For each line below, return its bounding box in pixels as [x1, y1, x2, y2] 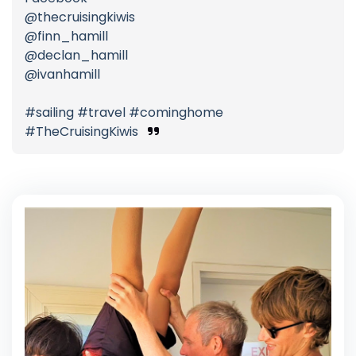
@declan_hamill [25, 46, 128, 65]
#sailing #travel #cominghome [25, 103, 223, 122]
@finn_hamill [25, 27, 108, 46]
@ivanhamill [25, 65, 100, 84]
